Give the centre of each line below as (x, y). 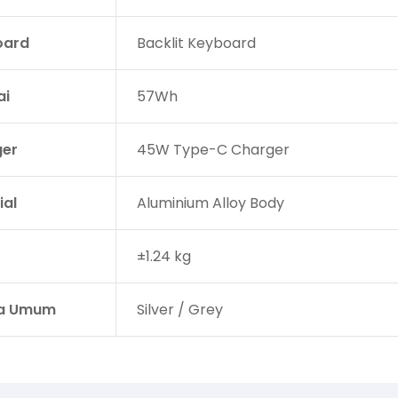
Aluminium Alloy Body (210, 203)
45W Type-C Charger (213, 149)
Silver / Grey (179, 309)
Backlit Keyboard (196, 43)
